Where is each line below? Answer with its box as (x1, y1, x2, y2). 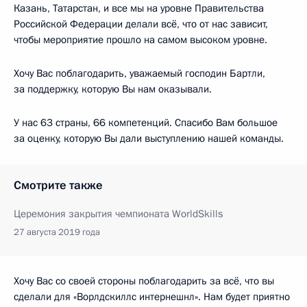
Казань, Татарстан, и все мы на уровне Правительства (14, 1, 264, 16)
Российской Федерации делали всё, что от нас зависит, (14, 17, 268, 32)
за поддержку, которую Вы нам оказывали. (14, 82, 212, 97)
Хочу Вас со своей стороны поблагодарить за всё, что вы (14, 274, 274, 288)
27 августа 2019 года (14, 226, 100, 239)
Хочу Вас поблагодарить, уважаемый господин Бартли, (14, 66, 265, 81)
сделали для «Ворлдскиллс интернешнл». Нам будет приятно (14, 290, 290, 304)
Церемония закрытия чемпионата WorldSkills (14, 207, 223, 221)
